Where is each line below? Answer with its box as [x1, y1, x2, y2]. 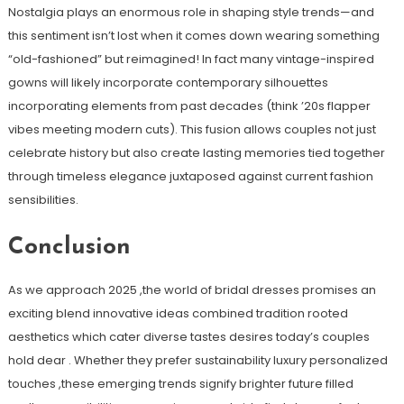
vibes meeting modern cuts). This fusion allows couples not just [7, 120, 376, 138]
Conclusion [7, 234, 131, 260]
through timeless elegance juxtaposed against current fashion [7, 167, 373, 185]
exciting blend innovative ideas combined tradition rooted [7, 304, 348, 322]
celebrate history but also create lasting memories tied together [7, 143, 385, 161]
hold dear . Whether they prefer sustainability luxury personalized [7, 351, 388, 369]
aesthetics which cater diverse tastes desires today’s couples [7, 327, 370, 345]
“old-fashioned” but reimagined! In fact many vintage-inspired [7, 50, 374, 68]
